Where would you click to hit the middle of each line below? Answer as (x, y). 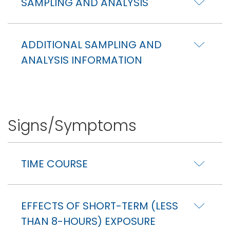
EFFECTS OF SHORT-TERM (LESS (100, 206)
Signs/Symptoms (72, 126)
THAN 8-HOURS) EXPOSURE (88, 221)
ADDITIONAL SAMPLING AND (91, 44)
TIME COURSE (54, 164)
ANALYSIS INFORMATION (82, 60)
